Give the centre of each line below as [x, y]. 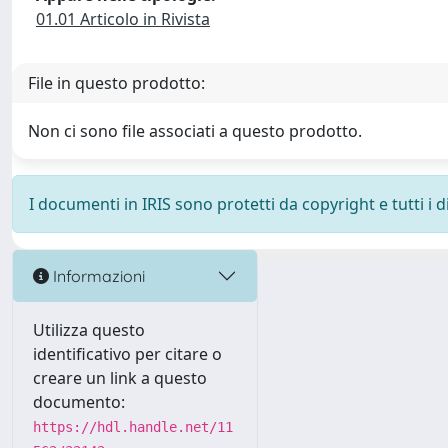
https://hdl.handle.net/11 [133, 427]
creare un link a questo [120, 378]
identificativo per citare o [127, 354]
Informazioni [97, 275]
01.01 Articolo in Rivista [123, 19]
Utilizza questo [89, 330]
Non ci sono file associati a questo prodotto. [195, 131]
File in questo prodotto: [116, 83]
